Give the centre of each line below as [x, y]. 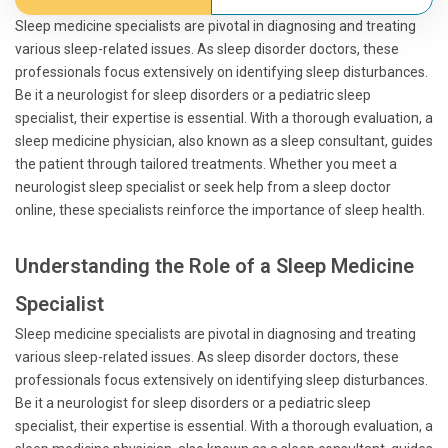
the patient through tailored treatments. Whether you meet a [206, 164]
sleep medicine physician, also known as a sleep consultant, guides [224, 141]
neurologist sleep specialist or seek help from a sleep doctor [203, 187]
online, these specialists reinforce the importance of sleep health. [220, 210]
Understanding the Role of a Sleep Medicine [214, 266]
